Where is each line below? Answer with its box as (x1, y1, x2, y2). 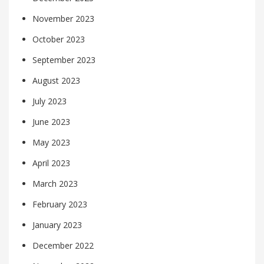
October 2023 (32, 34, 85, 45)
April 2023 (32, 157, 70, 169)
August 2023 (32, 75, 80, 87)
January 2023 (32, 219, 82, 231)
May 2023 (32, 137, 70, 148)
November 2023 (32, 13, 94, 25)
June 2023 (32, 116, 70, 128)
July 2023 (32, 95, 67, 107)
